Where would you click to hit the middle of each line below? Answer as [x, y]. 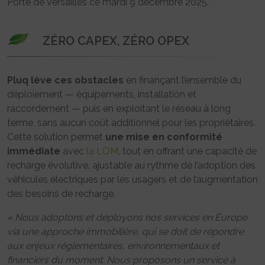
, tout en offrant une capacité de [188, 151]
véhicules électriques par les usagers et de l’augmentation [132, 180]
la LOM [102, 151]
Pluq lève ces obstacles [65, 80]
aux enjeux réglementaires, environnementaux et [113, 246]
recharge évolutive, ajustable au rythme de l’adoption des [131, 166]
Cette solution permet [56, 137]
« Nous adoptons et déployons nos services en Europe [127, 218]
